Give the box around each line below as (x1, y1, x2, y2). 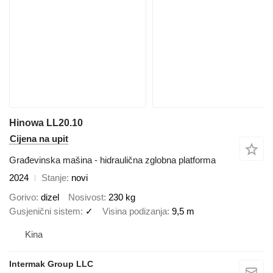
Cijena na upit (10, 133, 68, 144)
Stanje (41, 172, 66, 183)
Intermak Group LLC (9, 258, 93, 269)
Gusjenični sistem (9, 206, 80, 217)
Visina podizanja (102, 206, 167, 217)
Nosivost (68, 192, 104, 203)
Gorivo (9, 192, 36, 203)
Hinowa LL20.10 (9, 117, 83, 128)
